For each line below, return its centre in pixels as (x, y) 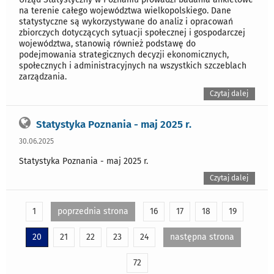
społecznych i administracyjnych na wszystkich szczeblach (133, 65)
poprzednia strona (93, 212)
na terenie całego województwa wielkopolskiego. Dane (125, 10)
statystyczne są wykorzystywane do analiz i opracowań (126, 21)
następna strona (202, 237)
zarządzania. (43, 76)
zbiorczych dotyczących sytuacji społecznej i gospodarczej (132, 32)
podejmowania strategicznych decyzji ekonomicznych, (124, 54)
